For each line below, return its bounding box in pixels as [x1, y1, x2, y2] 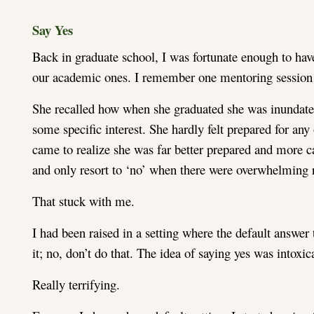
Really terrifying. [32, 275, 121, 293]
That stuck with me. [32, 191, 135, 210]
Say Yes [32, 20, 74, 39]
